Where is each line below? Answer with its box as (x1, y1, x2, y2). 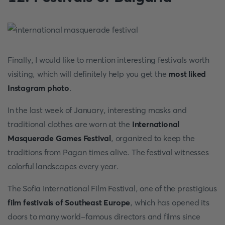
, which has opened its (130, 197, 209, 207)
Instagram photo (8, 83, 70, 93)
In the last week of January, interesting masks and (8, 105, 187, 115)
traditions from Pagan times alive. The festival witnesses (8, 147, 209, 157)
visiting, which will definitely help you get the (8, 69, 169, 79)
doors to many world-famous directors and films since (8, 211, 200, 221)
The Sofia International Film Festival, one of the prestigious (8, 183, 217, 193)
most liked (168, 69, 206, 79)
